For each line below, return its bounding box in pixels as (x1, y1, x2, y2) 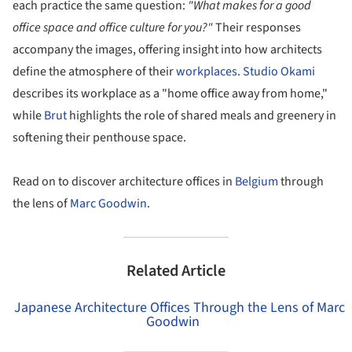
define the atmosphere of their (13, 63, 176, 80)
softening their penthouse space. (13, 129, 186, 146)
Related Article (126, 259, 225, 282)
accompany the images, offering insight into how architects (13, 41, 322, 58)
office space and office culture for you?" (13, 19, 213, 36)
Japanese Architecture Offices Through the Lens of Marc (13, 298, 345, 318)
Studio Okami (243, 63, 315, 80)
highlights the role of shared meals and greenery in (67, 107, 336, 124)
